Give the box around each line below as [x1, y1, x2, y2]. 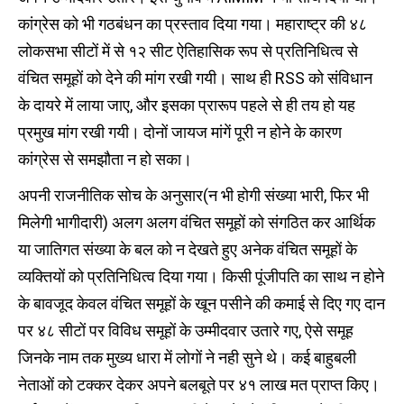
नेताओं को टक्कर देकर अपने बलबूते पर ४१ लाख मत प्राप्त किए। [18, 375, 380, 394]
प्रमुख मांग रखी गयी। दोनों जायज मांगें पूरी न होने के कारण [18, 123, 342, 142]
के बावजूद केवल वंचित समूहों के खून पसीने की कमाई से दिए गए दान [18, 294, 385, 313]
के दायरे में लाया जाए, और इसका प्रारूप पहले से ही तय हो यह [18, 96, 355, 115]
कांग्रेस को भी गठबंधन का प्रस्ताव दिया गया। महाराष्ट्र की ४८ [18, 14, 367, 33]
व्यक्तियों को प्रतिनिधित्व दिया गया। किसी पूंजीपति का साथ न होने [18, 267, 384, 286]
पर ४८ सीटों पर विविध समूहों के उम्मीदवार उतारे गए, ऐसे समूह [18, 321, 353, 340]
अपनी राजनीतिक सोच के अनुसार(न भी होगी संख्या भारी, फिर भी [18, 186, 369, 205]
